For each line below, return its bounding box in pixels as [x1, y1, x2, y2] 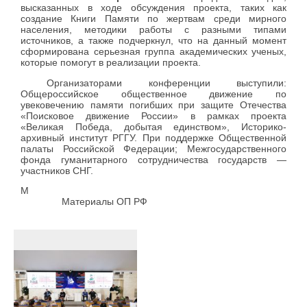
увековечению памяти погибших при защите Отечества [21, 99, 286, 110]
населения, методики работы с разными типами [21, 24, 286, 36]
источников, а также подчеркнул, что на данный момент [21, 35, 286, 47]
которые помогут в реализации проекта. [21, 57, 201, 69]
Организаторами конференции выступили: [21, 77, 286, 88]
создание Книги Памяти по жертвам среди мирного [21, 13, 286, 25]
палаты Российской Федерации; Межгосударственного [21, 143, 286, 154]
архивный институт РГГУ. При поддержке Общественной [21, 132, 286, 143]
